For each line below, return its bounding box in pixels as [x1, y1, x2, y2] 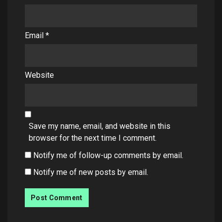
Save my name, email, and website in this [29, 121, 170, 131]
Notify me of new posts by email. [33, 167, 148, 177]
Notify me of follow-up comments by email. [33, 151, 183, 160]
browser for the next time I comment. [29, 133, 157, 143]
